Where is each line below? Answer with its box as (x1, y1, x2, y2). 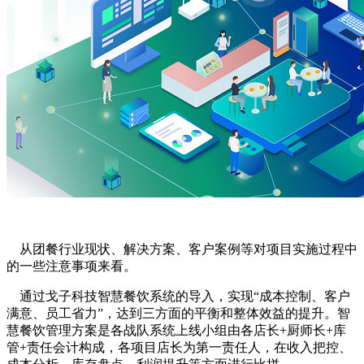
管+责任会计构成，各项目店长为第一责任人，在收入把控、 (6, 340, 352, 354)
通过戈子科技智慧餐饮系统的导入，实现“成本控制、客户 (6, 288, 350, 303)
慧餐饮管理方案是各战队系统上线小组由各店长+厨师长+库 (6, 323, 346, 337)
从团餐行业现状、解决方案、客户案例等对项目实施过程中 (6, 241, 357, 256)
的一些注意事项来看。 (6, 258, 136, 273)
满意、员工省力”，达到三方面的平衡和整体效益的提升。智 (6, 305, 350, 320)
